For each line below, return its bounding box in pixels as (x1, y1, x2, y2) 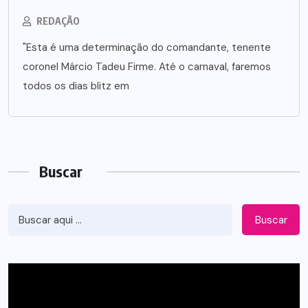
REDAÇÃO (36, 15, 80, 27)
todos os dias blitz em (23, 79, 129, 93)
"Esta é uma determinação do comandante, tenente (23, 41, 271, 55)
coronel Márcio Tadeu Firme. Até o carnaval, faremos (23, 60, 271, 74)
